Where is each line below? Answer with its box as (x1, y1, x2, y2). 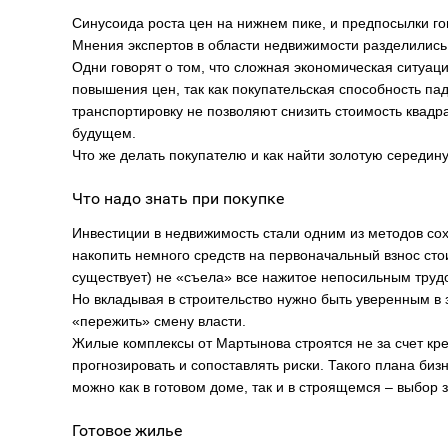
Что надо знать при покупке (72, 189, 284, 208)
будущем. (72, 125, 136, 141)
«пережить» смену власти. (72, 313, 246, 329)
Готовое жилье (72, 421, 182, 440)
